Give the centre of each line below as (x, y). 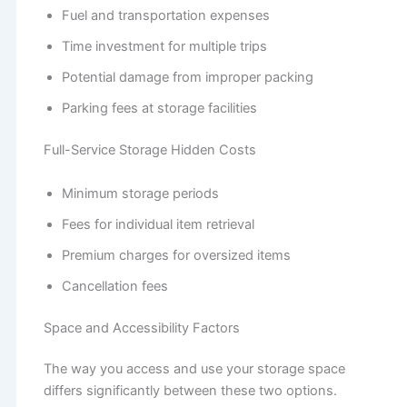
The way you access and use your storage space (194, 369)
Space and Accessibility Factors (143, 328)
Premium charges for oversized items (176, 255)
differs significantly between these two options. (190, 391)
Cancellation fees (114, 286)
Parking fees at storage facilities (159, 109)
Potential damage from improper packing (187, 78)
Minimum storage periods (140, 193)
